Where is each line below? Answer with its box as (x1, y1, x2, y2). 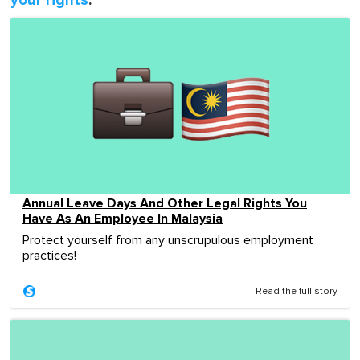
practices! (22, 248, 76, 262)
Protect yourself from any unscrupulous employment (22, 233, 313, 247)
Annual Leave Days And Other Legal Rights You (22, 194, 307, 211)
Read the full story (256, 286, 337, 297)
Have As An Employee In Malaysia (22, 210, 223, 227)
